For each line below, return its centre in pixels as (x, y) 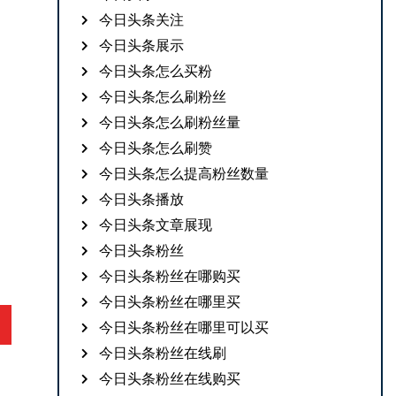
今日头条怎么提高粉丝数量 (184, 174)
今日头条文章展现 (156, 225)
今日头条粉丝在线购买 (170, 379)
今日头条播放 (142, 199)
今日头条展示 (142, 46)
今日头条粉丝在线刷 (163, 353)
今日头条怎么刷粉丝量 (170, 122)
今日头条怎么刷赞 (156, 148)
